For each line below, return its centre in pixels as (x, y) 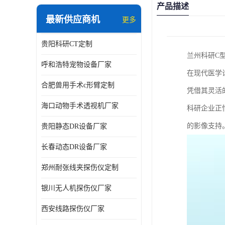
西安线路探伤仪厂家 (73, 209)
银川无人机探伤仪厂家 (76, 188)
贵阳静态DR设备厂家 (74, 126)
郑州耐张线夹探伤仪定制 (80, 167)
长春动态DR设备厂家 (74, 147)
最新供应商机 (73, 20)
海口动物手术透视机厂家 (80, 106)
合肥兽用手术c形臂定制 (78, 85)
